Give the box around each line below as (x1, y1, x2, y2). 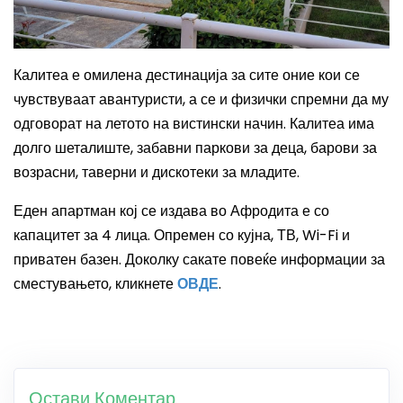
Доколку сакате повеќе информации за (125, 249, 385, 271)
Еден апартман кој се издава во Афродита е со (13, 201, 329, 222)
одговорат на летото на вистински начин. (13, 113, 290, 135)
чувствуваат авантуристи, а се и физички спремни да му (13, 89, 389, 111)
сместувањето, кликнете (13, 273, 177, 295)
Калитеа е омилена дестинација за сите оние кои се (13, 65, 360, 86)
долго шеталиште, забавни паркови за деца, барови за (13, 138, 377, 159)
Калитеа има (290, 113, 374, 135)
